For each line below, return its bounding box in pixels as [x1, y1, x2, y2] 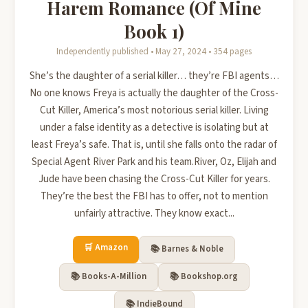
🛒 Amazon [84, 241, 128, 254]
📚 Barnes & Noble [151, 243, 223, 255]
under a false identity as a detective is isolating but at [39, 120, 269, 135]
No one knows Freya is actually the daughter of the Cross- [30, 86, 278, 100]
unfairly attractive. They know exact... [74, 206, 234, 221]
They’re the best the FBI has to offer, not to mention [40, 189, 268, 203]
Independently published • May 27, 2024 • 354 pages [56, 45, 252, 58]
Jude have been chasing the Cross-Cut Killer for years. [38, 172, 270, 186]
